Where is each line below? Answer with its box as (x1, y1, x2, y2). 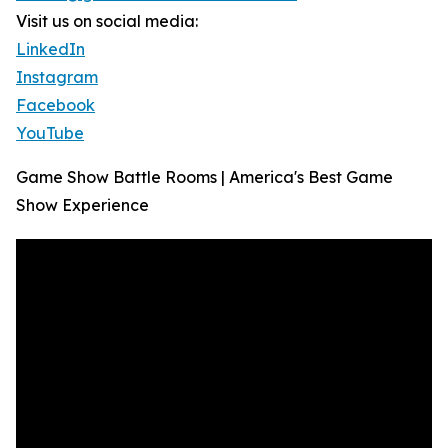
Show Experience (16, 195, 149, 216)
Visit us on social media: (16, 11, 198, 32)
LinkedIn (16, 39, 85, 60)
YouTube (16, 123, 84, 144)
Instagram (16, 67, 98, 88)
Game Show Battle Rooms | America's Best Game (16, 167, 393, 188)
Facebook (16, 95, 95, 116)
